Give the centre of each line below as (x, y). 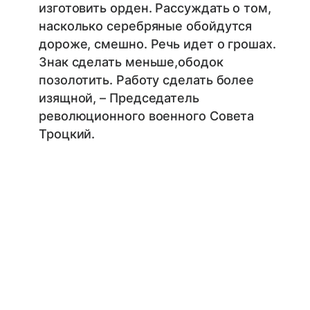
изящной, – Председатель (119, 98)
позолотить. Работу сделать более (147, 80)
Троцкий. (67, 134)
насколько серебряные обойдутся (146, 26)
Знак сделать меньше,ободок (131, 62)
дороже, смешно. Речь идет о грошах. (157, 44)
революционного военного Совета (147, 116)
